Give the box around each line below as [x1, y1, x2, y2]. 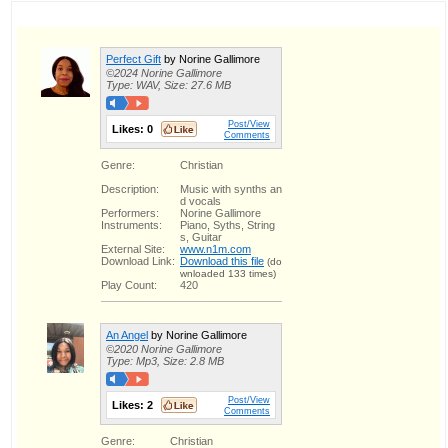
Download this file [180, 254, 264, 267]
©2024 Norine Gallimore [106, 66, 222, 79]
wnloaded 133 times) [180, 267, 276, 279]
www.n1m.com [180, 242, 251, 255]
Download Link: [101, 254, 175, 267]
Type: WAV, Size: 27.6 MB [106, 78, 231, 91]
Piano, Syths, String [180, 218, 275, 231]
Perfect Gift [106, 52, 161, 65]
